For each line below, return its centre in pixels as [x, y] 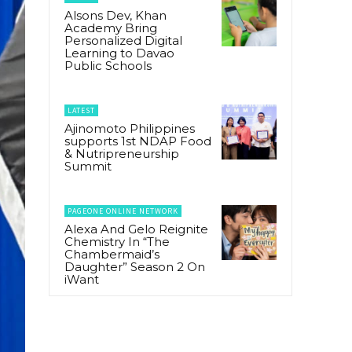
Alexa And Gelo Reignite [136, 229]
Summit [88, 166]
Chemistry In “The [117, 241]
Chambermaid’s [112, 254]
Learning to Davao [119, 53]
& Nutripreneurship [122, 153]
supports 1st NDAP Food [138, 141]
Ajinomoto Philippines [130, 128]
